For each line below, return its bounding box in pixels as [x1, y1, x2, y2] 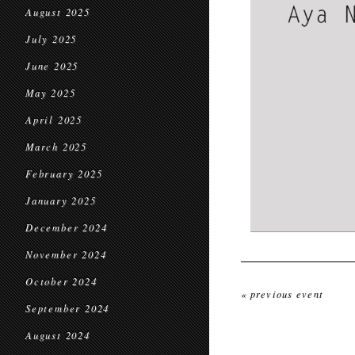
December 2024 [25, 221, 108, 234]
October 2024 [25, 275, 97, 288]
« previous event [241, 288, 324, 300]
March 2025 [25, 140, 87, 153]
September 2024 [25, 302, 110, 315]
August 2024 [25, 329, 90, 342]
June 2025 [25, 59, 79, 72]
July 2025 [25, 32, 78, 45]
